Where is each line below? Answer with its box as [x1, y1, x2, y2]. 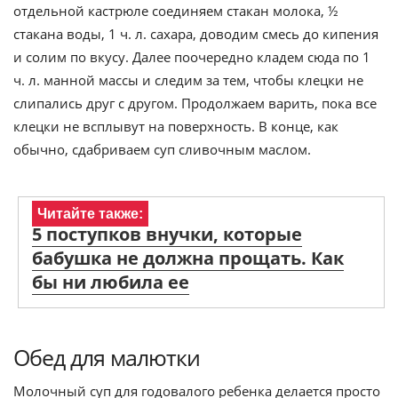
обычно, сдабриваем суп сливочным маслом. [13, 140, 311, 159]
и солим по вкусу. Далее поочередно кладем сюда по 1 [13, 48, 370, 67]
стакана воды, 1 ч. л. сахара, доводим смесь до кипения [13, 25, 378, 44]
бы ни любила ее [32, 270, 189, 295]
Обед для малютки [13, 342, 200, 373]
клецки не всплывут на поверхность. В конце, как [13, 117, 338, 136]
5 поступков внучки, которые [32, 222, 302, 247]
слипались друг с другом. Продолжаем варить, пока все [13, 94, 377, 113]
